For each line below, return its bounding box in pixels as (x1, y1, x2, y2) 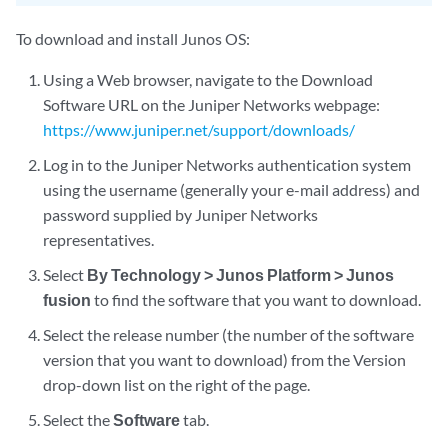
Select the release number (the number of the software (43, 325, 415, 345)
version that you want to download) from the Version (43, 350, 407, 370)
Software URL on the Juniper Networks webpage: (43, 95, 381, 115)
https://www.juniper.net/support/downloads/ (43, 120, 356, 140)
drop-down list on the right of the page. (43, 375, 311, 395)
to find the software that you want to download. (91, 290, 422, 310)
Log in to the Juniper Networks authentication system (43, 155, 412, 175)
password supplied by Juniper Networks (43, 205, 319, 225)
